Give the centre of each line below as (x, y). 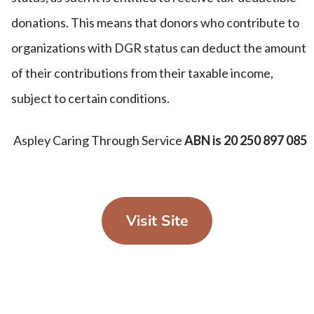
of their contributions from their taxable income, (142, 73)
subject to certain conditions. (90, 98)
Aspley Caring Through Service (98, 140)
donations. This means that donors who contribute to (155, 22)
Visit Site (157, 220)
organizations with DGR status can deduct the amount (159, 47)
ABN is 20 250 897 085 (246, 140)
